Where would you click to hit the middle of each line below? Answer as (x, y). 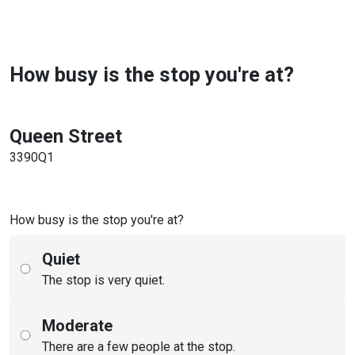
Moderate (77, 325)
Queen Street (66, 136)
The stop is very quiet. (103, 280)
